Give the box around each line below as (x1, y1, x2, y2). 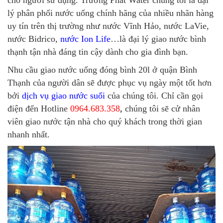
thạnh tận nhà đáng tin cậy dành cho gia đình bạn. (7, 46, 191, 57)
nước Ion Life (60, 33, 111, 44)
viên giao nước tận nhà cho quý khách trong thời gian (7, 116, 202, 126)
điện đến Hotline (7, 103, 70, 113)
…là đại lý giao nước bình (111, 33, 206, 44)
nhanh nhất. (7, 129, 50, 139)
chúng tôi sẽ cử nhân (122, 103, 200, 113)
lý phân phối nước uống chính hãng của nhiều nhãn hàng (7, 7, 214, 18)
